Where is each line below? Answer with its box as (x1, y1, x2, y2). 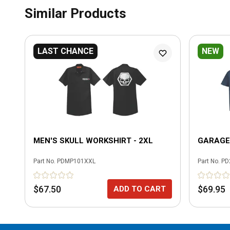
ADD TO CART (113, 184, 166, 194)
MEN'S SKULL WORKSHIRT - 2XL (33, 136, 153, 145)
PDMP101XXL (57, 158, 95, 165)
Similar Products (25, 6, 126, 21)
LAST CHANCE (37, 46, 93, 56)
